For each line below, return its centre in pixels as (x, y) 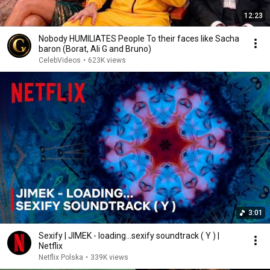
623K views (107, 60)
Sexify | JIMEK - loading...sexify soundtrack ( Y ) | (129, 236)
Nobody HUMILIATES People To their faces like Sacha (139, 39)
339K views (109, 257)
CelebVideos (60, 60)
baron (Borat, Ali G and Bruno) (95, 49)
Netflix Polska (61, 257)
